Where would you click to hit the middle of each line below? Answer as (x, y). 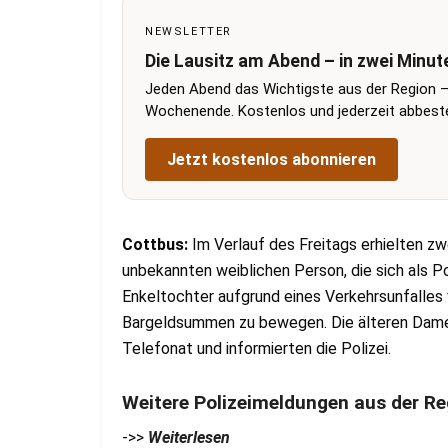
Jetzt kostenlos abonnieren (271, 160)
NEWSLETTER (188, 32)
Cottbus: (155, 245)
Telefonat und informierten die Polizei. (256, 349)
